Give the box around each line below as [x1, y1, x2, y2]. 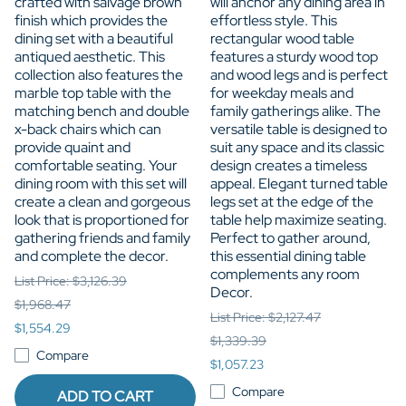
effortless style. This [210, 10, 337, 30]
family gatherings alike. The [210, 101, 381, 121]
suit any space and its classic [210, 137, 384, 157]
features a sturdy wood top [210, 46, 378, 66]
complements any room [210, 264, 360, 284]
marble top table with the [14, 82, 171, 102]
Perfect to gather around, [210, 227, 371, 247]
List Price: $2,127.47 [210, 308, 321, 325]
